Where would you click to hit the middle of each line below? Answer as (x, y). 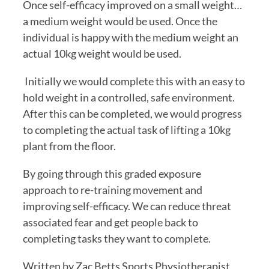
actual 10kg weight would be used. (102, 53)
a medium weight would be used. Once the (120, 21)
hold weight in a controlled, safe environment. (129, 97)
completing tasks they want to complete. (117, 238)
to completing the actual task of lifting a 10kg (127, 129)
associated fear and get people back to (110, 222)
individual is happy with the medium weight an (131, 37)
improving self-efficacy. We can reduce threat (127, 206)
